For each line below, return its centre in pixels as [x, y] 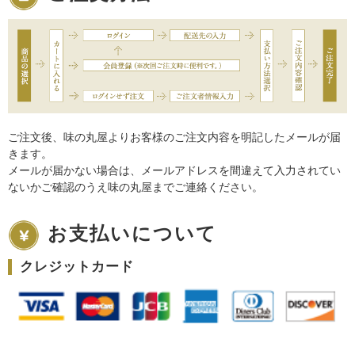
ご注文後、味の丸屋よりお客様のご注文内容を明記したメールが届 [174, 138]
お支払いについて [132, 234]
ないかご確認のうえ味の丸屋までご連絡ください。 [136, 188]
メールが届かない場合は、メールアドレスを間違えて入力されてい [174, 171]
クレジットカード [77, 267]
